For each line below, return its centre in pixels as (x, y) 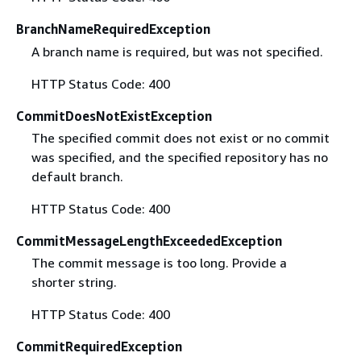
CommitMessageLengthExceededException (149, 241)
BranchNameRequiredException (113, 29)
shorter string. (74, 282)
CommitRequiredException (99, 346)
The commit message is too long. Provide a (159, 262)
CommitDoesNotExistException (114, 116)
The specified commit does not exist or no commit (180, 137)
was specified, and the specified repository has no (179, 157)
